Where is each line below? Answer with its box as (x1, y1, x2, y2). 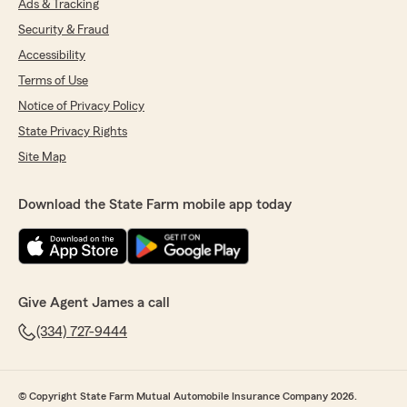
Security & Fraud (18, 24, 109, 36)
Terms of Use (18, 74, 88, 87)
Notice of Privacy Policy (18, 100, 144, 113)
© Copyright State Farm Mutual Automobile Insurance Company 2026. (18, 391, 357, 402)
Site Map (18, 151, 66, 164)
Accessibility (18, 49, 85, 62)
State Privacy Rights (18, 125, 127, 138)
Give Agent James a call (18, 295, 170, 310)
